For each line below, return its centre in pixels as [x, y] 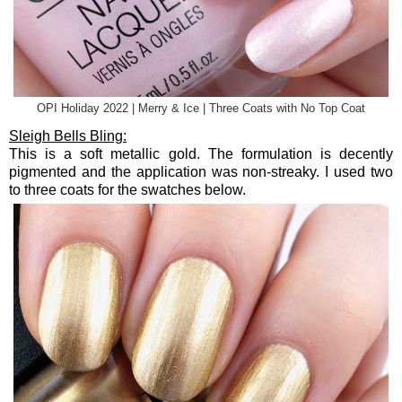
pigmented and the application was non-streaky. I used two [201, 172]
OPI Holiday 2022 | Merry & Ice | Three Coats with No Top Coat [201, 109]
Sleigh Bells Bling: [68, 136]
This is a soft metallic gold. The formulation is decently [201, 154]
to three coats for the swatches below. [127, 190]
